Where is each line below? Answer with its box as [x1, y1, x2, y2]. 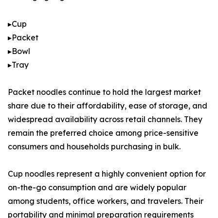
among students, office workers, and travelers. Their [8, 196, 203, 206]
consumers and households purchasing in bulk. [8, 142, 181, 152]
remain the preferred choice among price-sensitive [8, 128, 199, 138]
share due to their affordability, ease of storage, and [8, 101, 207, 111]
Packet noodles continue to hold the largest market [8, 87, 201, 97]
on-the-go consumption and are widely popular [8, 182, 186, 193]
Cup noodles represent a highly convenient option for [8, 169, 206, 179]
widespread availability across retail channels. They [8, 114, 202, 125]
